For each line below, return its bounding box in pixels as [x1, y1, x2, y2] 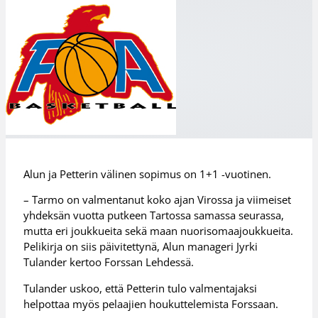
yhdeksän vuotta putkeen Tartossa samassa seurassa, [23, 208, 285, 223]
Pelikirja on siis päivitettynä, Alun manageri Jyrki [23, 239, 258, 254]
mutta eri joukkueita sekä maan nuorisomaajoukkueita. [23, 224, 294, 238]
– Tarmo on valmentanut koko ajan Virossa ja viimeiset [23, 192, 292, 207]
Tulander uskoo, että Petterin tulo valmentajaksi [23, 280, 258, 295]
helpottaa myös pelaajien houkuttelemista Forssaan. [23, 296, 279, 311]
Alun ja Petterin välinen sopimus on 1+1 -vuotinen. [23, 166, 272, 181]
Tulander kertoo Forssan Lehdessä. [23, 255, 194, 270]
